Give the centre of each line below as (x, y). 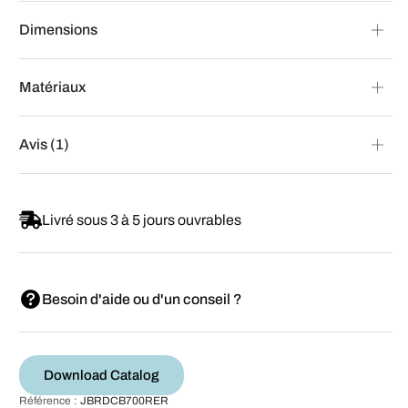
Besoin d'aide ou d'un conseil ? (142, 299)
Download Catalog (102, 375)
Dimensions (58, 29)
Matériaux (52, 87)
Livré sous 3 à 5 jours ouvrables (142, 219)
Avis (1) (44, 144)
